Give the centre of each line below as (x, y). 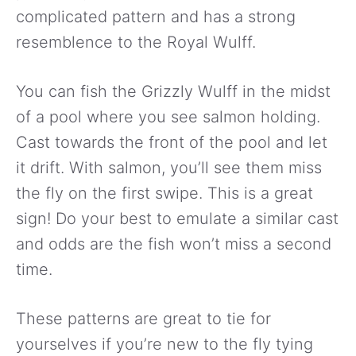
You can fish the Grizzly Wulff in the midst (173, 91)
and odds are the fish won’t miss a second (174, 244)
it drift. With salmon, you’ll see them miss (169, 167)
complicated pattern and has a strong (156, 16)
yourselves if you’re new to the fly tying (164, 344)
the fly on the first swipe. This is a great (164, 193)
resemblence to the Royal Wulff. (136, 42)
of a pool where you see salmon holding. (168, 116)
